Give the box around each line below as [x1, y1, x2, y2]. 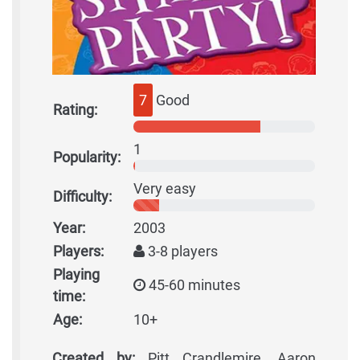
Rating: [53, 101, 97, 119]
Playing [53, 266, 100, 284]
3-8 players [145, 243, 218, 260]
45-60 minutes [145, 276, 240, 294]
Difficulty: [53, 188, 112, 206]
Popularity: [53, 149, 121, 166]
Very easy [133, 180, 196, 198]
